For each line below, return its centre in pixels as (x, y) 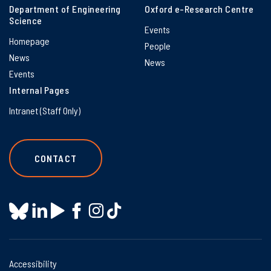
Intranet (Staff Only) (45, 110)
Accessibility (33, 264)
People (158, 45)
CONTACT (56, 158)
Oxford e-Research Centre (199, 8)
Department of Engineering (65, 8)
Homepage (29, 41)
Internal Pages (39, 90)
